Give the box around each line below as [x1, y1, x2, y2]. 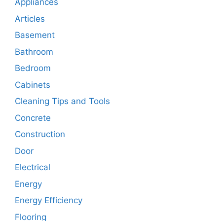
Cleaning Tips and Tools [15, 96, 110, 107]
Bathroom [15, 46, 53, 57]
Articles [15, 13, 45, 24]
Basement [15, 30, 55, 40]
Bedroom [15, 63, 51, 74]
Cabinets [15, 79, 50, 90]
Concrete [15, 112, 51, 123]
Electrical [15, 162, 50, 173]
